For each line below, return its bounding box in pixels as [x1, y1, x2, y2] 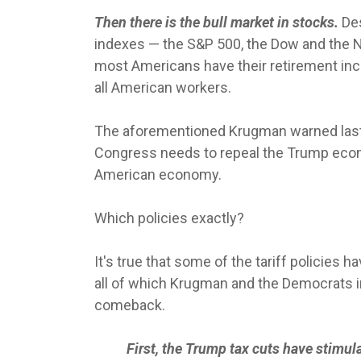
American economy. [94, 166, 222, 184]
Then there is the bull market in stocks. [94, 14, 342, 31]
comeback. [94, 297, 165, 314]
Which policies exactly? [94, 210, 244, 227]
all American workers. [94, 79, 231, 97]
